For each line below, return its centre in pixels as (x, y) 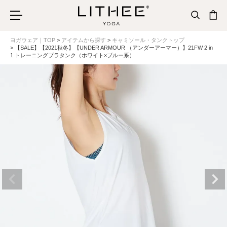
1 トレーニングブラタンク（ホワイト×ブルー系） (72, 55)
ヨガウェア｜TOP (33, 40)
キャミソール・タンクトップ (148, 40)
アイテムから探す (84, 40)
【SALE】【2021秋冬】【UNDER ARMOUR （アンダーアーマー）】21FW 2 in (114, 48)
